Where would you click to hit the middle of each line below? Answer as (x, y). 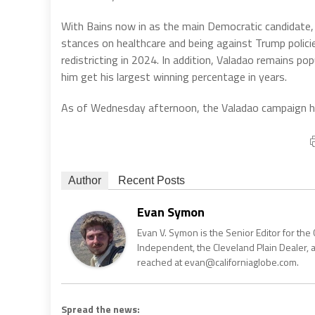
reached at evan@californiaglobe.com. (218, 262)
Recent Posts (152, 180)
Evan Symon (171, 212)
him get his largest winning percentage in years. (174, 76)
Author (85, 180)
